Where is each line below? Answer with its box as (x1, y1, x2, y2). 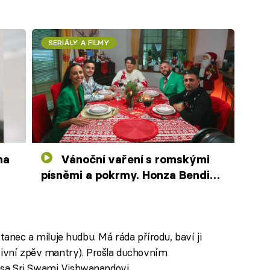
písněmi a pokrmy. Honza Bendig (40, 168, 217, 183)
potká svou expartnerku (40, 184, 174, 198)
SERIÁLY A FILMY (48, 38, 110, 47)
